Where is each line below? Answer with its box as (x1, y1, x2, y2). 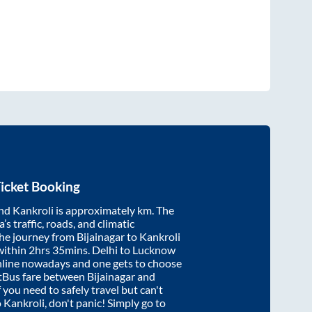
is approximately (54, 203, 137, 217)
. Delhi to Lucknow (88, 242, 175, 256)
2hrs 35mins (29, 242, 88, 256)
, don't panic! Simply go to (45, 295, 166, 309)
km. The (137, 203, 174, 217)
